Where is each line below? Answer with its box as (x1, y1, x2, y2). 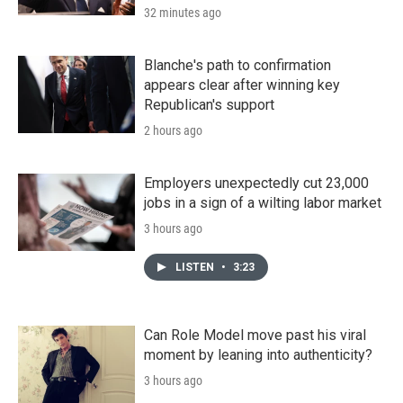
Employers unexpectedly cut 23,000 (144, 174, 369, 192)
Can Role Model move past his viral (144, 326, 366, 344)
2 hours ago (144, 122, 202, 138)
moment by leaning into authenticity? (144, 345, 372, 363)
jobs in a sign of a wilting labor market (144, 193, 381, 211)
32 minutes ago (144, 4, 221, 20)
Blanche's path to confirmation (144, 56, 331, 74)
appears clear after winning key (144, 76, 340, 94)
